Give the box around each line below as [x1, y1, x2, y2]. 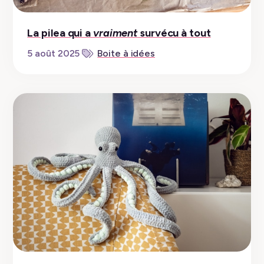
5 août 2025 [27, 47, 80, 59]
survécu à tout [137, 26, 211, 39]
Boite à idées [97, 47, 156, 59]
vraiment [93, 26, 138, 39]
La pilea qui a [27, 26, 93, 39]
